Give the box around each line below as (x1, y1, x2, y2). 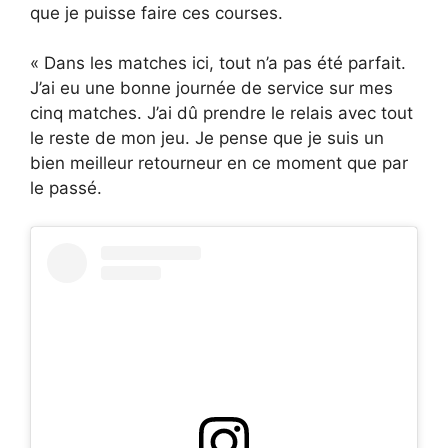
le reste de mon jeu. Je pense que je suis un (30, 128, 384, 149)
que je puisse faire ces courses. (30, 2, 283, 23)
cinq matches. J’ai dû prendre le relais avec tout (30, 103, 413, 124)
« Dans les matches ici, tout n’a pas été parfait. (30, 53, 406, 74)
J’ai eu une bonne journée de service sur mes (30, 78, 393, 99)
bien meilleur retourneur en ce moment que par (30, 153, 408, 174)
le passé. (30, 178, 102, 199)
